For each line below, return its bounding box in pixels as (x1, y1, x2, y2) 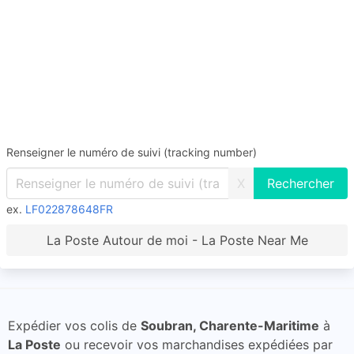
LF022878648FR (25, 202, 113, 216)
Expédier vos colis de (8, 318, 141, 333)
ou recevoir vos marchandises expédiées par (61, 337, 333, 352)
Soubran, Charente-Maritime (141, 318, 319, 333)
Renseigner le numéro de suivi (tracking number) (6, 145, 257, 159)
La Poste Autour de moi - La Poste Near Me (46, 232, 308, 248)
